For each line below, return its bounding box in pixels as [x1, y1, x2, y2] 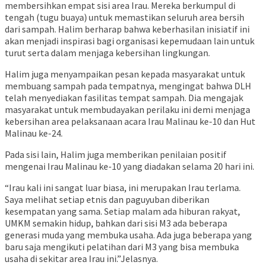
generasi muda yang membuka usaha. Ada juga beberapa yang [5, 229, 252, 241]
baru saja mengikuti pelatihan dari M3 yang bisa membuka [5, 241, 239, 253]
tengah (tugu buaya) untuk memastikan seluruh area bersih [5, 11, 244, 24]
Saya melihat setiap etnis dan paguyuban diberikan [5, 193, 209, 206]
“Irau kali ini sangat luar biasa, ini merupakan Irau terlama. [5, 182, 241, 194]
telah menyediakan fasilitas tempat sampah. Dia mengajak [5, 92, 243, 104]
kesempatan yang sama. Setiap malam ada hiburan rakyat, [5, 205, 240, 218]
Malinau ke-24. [5, 127, 63, 140]
